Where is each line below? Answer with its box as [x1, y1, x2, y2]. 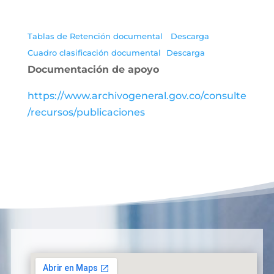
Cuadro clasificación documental [27, 48, 161, 57]
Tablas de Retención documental [27, 32, 165, 41]
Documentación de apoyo [27, 64, 159, 75]
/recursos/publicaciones [27, 106, 145, 118]
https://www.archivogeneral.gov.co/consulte [27, 90, 246, 102]
